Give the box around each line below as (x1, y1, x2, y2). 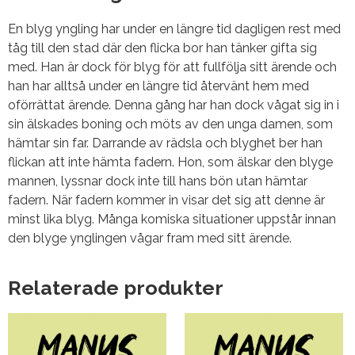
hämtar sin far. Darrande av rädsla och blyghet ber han (8, 136, 323, 151)
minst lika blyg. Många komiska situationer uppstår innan (8, 212, 336, 227)
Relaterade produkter (8, 276, 223, 300)
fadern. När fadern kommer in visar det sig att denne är (8, 193, 325, 208)
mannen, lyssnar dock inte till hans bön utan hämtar (8, 174, 307, 189)
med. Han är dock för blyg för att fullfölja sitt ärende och (8, 59, 337, 75)
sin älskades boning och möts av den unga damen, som (8, 116, 333, 132)
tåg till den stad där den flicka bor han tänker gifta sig (8, 40, 317, 56)
